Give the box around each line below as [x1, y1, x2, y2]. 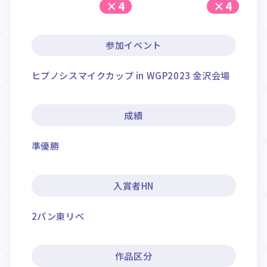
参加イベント [105, 38, 162, 52]
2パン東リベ [31, 209, 85, 223]
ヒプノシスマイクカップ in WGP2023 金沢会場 [31, 69, 230, 82]
